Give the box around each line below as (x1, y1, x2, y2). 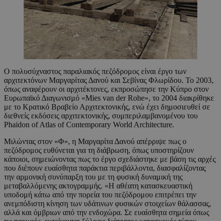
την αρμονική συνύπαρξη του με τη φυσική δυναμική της (4, 173, 183, 182)
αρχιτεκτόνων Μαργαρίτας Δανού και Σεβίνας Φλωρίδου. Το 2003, (4, 76, 214, 85)
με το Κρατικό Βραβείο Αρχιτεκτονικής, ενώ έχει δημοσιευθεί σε (4, 103, 210, 111)
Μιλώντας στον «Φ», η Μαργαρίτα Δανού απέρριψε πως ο (4, 137, 186, 146)
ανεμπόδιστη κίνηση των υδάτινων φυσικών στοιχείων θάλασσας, (4, 199, 211, 208)
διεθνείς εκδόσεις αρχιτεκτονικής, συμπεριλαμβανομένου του (4, 111, 198, 120)
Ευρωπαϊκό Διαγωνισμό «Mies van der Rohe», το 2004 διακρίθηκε (4, 94, 214, 103)
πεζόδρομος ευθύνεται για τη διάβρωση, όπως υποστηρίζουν (4, 146, 194, 155)
